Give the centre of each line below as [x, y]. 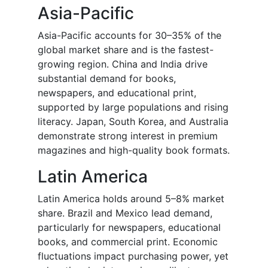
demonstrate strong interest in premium [128, 136]
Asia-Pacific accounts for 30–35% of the [130, 36]
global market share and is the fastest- [126, 50]
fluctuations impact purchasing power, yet [133, 256]
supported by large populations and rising [133, 107]
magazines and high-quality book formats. [134, 150]
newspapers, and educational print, [117, 93]
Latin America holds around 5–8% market [131, 199]
